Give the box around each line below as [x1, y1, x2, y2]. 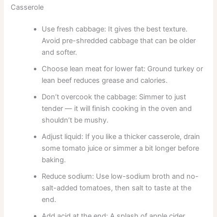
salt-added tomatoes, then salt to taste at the [42, 184, 192, 193]
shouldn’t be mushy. [42, 116, 109, 125]
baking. [42, 155, 66, 165]
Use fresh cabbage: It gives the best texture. [42, 25, 188, 34]
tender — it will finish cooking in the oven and [42, 104, 192, 113]
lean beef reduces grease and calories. [42, 76, 168, 85]
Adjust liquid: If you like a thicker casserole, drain [42, 132, 201, 141]
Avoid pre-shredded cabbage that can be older [42, 36, 196, 46]
